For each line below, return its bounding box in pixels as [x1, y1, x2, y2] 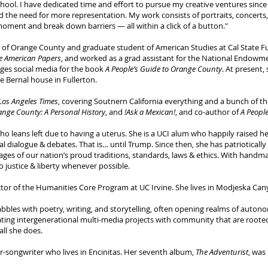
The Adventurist [196, 246, 248, 257]
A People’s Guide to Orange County [105, 63, 222, 74]
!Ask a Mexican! [124, 106, 175, 117]
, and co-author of [175, 106, 240, 117]
